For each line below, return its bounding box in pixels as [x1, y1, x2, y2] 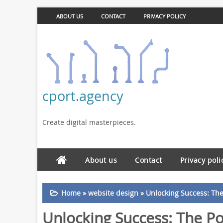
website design [88, 188, 138, 198]
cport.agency [42, 87, 123, 105]
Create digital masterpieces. [42, 117, 136, 127]
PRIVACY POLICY [143, 12, 186, 20]
